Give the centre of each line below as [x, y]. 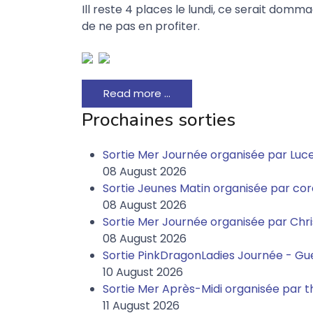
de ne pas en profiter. [141, 26]
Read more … [137, 93]
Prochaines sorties [159, 120]
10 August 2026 [143, 272]
